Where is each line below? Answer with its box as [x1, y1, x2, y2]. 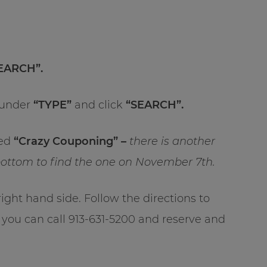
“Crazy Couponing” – [14, 134, 129, 148]
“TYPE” [30, 98, 74, 111]
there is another [129, 134, 215, 148]
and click [74, 98, 123, 111]
